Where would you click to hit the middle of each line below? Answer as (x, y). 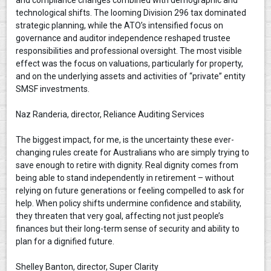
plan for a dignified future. (66, 241)
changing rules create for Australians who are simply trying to (133, 152)
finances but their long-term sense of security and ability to (128, 229)
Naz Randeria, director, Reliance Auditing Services (110, 114)
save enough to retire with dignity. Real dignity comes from (127, 165)
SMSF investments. (54, 89)
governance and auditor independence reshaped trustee (123, 38)
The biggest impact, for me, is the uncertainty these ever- (125, 140)
